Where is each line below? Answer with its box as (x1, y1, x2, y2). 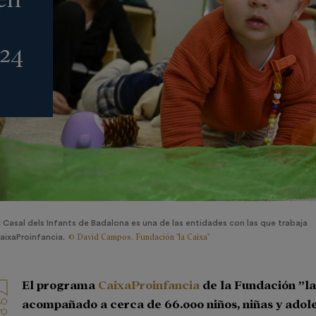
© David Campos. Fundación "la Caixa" (68, 231, 209, 242)
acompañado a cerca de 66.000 (22, 296, 207, 311)
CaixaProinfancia (98, 276, 200, 292)
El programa (22, 276, 99, 292)
